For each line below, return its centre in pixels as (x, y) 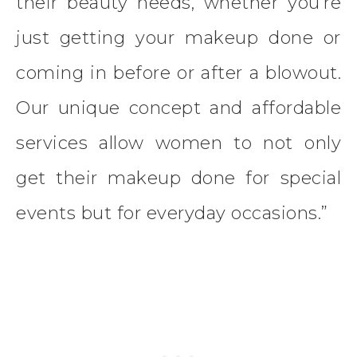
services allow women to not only (178, 143)
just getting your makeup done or (178, 37)
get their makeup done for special (178, 178)
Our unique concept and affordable (178, 108)
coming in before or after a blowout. (178, 73)
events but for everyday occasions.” (172, 213)
